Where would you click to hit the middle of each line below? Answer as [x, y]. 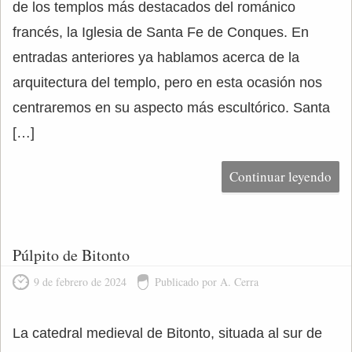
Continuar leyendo [280, 176]
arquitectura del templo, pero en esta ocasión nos [167, 82]
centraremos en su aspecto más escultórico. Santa [171, 108]
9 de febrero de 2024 [80, 282]
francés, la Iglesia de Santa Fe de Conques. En [161, 32]
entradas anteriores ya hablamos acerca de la [156, 57]
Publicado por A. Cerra [207, 282]
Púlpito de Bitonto [71, 255]
